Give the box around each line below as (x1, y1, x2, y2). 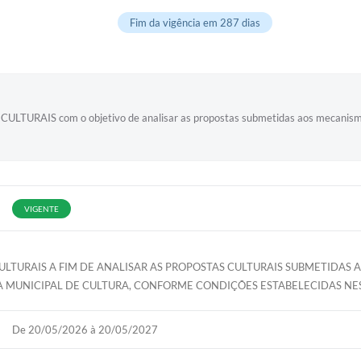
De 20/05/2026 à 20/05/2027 (11, 323, 158, 336)
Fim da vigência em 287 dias (129, 16, 260, 29)
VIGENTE (23, 204, 59, 214)
